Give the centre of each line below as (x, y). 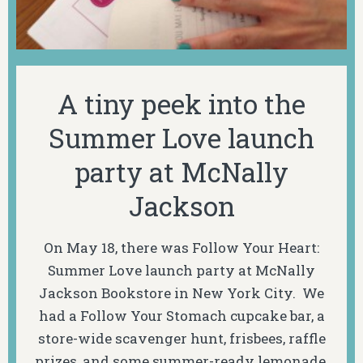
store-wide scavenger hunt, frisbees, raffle (181, 338)
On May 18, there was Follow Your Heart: (181, 247)
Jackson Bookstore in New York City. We (181, 293)
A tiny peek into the (181, 104)
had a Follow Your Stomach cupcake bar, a (181, 315)
